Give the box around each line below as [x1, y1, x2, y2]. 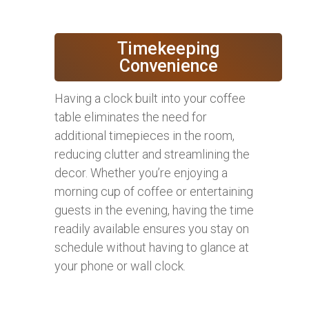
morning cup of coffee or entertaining [54, 184, 253, 199]
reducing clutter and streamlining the [54, 147, 250, 162]
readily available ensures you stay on [54, 221, 249, 237]
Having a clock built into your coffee [54, 91, 246, 106]
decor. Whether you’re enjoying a [54, 166, 228, 181]
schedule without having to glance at [54, 240, 249, 255]
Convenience [119, 56, 218, 77]
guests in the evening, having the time [54, 203, 254, 218]
